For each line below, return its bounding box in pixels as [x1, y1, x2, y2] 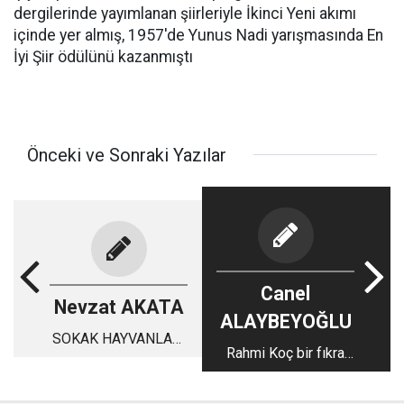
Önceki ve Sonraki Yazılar [27, 143, 226, 166]
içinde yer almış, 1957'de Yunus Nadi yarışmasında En [14, 25, 383, 44]
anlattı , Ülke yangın [225, 365, 345, 383]
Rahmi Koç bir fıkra [226, 344, 344, 362]
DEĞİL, [97, 352, 140, 370]
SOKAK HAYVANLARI [51, 330, 186, 348]
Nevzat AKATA [53, 296, 184, 319]
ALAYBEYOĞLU [219, 309, 352, 333]
